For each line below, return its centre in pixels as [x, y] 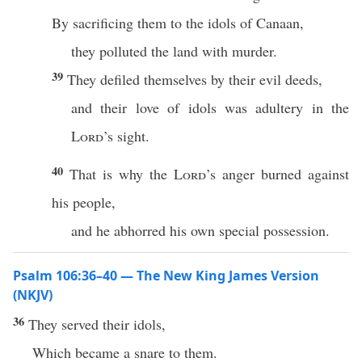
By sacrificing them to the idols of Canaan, [178, 23]
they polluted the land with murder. [174, 51]
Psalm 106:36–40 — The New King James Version [166, 276]
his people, [84, 202]
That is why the [122, 174]
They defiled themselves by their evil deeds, [195, 79]
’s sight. [126, 136]
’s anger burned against [278, 174]
